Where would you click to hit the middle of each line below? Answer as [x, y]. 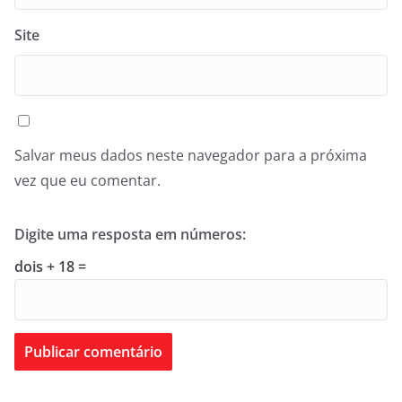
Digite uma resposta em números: [130, 234]
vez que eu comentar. [87, 180]
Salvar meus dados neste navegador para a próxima [191, 155]
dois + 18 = [50, 267]
